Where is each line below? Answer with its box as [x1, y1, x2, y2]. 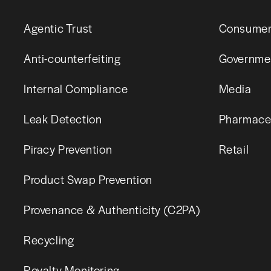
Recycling [24, 231, 74, 248]
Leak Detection [24, 110, 102, 127]
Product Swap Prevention [24, 171, 152, 188]
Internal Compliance [24, 80, 128, 97]
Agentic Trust [24, 19, 93, 36]
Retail [218, 140, 249, 157]
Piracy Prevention [24, 140, 113, 157]
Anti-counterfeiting [24, 50, 121, 67]
